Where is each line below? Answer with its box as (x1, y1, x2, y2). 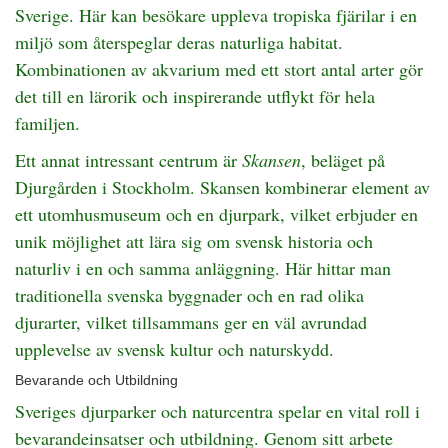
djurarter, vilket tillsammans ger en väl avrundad (15, 310, 367, 334)
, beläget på (301, 148, 385, 172)
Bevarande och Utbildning (15, 372, 178, 388)
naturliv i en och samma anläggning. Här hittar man (15, 256, 391, 280)
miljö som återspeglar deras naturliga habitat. (15, 30, 343, 54)
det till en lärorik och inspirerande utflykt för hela (15, 84, 375, 108)
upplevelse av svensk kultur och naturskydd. (15, 337, 334, 361)
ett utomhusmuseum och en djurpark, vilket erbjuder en (15, 202, 418, 226)
